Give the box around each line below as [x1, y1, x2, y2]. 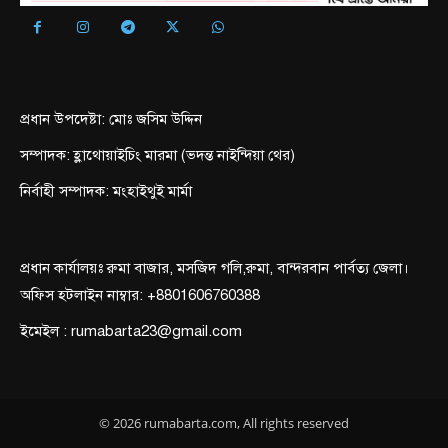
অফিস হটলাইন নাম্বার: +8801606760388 [20, 285, 260, 304]
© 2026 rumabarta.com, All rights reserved [99, 413, 349, 432]
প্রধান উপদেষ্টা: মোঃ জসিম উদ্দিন [20, 109, 202, 128]
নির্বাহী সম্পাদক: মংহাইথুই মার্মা [20, 181, 192, 200]
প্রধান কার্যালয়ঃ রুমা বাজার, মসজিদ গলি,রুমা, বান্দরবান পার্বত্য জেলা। [20, 258, 409, 277]
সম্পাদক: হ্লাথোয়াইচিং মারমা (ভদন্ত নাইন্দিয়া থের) [20, 145, 295, 164]
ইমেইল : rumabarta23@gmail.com [20, 321, 242, 340]
